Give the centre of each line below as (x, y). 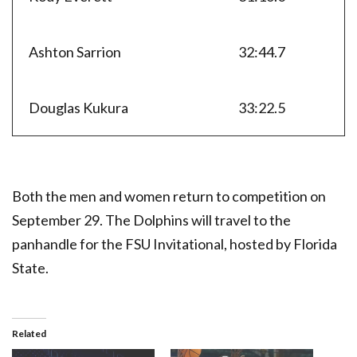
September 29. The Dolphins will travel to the (151, 220)
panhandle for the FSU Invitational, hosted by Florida (175, 243)
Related (29, 333)
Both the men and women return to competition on (169, 196)
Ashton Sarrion (75, 51)
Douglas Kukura (78, 107)
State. (30, 267)
